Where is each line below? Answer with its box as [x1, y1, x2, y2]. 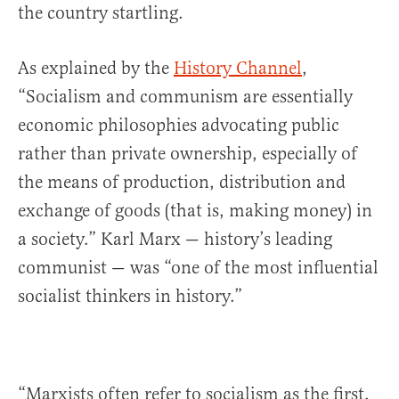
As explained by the [18, 56, 174, 79]
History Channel [174, 56, 302, 79]
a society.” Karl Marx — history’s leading [18, 227, 332, 250]
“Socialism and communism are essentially [18, 85, 353, 108]
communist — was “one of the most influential [18, 256, 379, 279]
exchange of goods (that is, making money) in [18, 199, 372, 222]
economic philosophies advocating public [18, 113, 339, 136]
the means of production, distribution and [18, 170, 346, 193]
